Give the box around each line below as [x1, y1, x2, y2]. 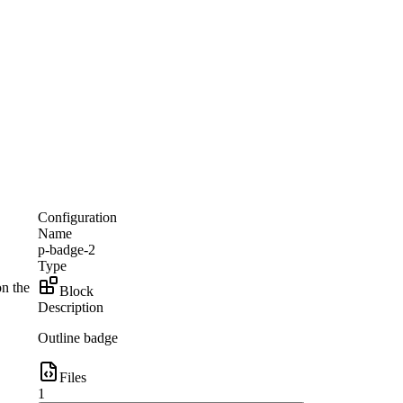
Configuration [37, 210, 117, 225]
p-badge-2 [37, 242, 95, 257]
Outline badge [37, 330, 118, 345]
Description [37, 300, 103, 315]
